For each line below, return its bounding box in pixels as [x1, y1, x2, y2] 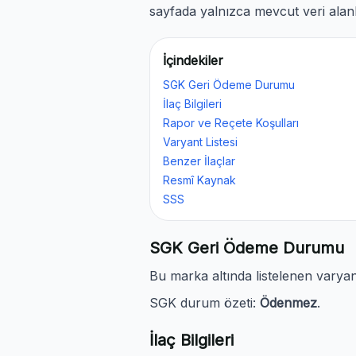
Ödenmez [260, 295, 317, 311]
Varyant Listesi [163, 135, 238, 149]
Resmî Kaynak [163, 173, 236, 187]
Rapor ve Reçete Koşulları [163, 116, 299, 130]
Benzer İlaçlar [163, 154, 235, 168]
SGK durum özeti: [149, 295, 260, 311]
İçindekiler [163, 52, 223, 68]
